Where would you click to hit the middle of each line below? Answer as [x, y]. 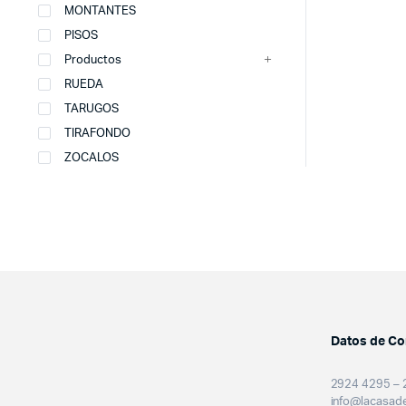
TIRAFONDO [97, 134]
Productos [93, 60]
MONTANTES [100, 11]
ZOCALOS [92, 158]
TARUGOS [92, 109]
